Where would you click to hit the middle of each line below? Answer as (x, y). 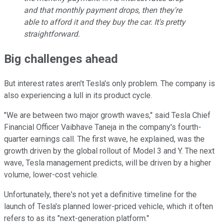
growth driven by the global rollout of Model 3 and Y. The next (109, 151)
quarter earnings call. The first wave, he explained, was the (104, 139)
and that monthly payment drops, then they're (103, 10)
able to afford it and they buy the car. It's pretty (105, 22)
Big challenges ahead (61, 59)
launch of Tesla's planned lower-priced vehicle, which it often (109, 206)
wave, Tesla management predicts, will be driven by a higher (108, 163)
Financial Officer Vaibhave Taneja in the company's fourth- (103, 127)
